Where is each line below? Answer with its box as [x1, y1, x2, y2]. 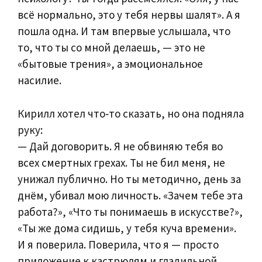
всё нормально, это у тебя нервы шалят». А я [18, 8, 240, 22]
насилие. [18, 73, 61, 88]
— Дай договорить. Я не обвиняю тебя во [18, 139, 223, 153]
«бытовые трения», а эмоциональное [18, 57, 203, 71]
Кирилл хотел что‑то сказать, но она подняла [18, 106, 244, 120]
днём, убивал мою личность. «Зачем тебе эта [18, 188, 243, 202]
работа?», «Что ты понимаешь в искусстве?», [18, 204, 243, 219]
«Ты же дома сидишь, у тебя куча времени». [18, 220, 236, 235]
